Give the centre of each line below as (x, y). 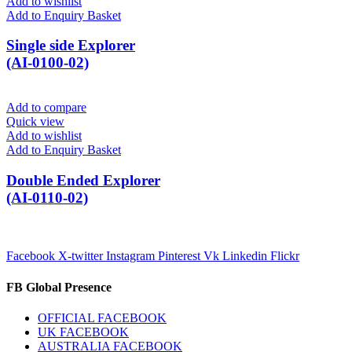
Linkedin (245, 256)
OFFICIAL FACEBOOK (102, 317)
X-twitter (81, 256)
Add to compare (46, 107)
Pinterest (179, 256)
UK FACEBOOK (83, 332)
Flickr (285, 256)
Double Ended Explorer (83, 180)
